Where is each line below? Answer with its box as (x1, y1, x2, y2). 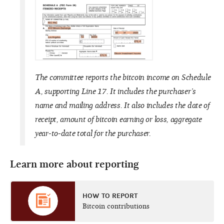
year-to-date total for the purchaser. (35, 128, 151, 138)
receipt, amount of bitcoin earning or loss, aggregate (35, 114, 202, 124)
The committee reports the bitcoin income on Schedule (35, 72, 211, 82)
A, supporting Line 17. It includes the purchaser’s (35, 86, 196, 96)
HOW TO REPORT (82, 191, 137, 200)
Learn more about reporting (10, 158, 139, 170)
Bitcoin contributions (82, 201, 149, 210)
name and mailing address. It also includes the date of (35, 100, 210, 110)
